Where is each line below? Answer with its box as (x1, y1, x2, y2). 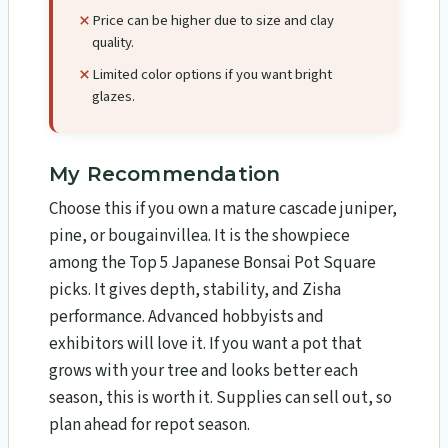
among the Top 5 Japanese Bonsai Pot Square (49, 250, 376, 275)
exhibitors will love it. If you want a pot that (49, 331, 362, 356)
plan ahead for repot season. (49, 412, 250, 437)
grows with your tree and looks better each (49, 358, 358, 383)
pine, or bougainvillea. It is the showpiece (49, 223, 350, 248)
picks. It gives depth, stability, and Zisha (49, 277, 341, 302)
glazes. (92, 85, 135, 107)
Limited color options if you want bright (92, 63, 332, 85)
